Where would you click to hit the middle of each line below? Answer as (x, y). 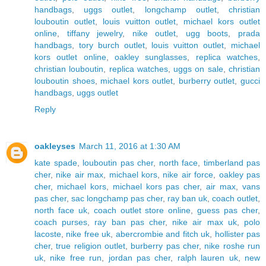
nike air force (188, 174)
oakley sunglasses (151, 57)
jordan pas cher (140, 257)
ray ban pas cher (130, 222)
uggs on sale (198, 69)
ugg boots (207, 33)
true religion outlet (91, 246)
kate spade (56, 162)
